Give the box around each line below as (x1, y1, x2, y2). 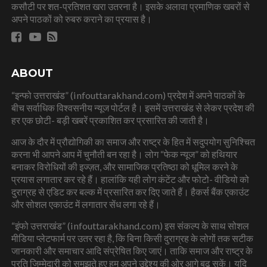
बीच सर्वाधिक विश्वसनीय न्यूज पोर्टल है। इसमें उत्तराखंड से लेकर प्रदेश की (11, 101, 254, 113)
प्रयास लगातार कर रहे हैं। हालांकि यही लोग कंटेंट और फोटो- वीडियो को (11, 173, 249, 185)
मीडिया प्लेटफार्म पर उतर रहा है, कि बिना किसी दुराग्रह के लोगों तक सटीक (11, 232, 253, 244)
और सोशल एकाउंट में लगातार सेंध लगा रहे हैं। (11, 198, 160, 210)
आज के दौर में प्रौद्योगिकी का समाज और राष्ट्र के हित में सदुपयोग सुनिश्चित (11, 135, 255, 147)
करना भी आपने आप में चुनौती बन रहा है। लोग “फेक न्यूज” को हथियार (11, 148, 237, 160)
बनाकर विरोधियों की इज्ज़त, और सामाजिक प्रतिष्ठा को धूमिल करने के (11, 160, 238, 172)
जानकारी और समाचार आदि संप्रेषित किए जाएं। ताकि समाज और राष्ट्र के (11, 244, 253, 256)
